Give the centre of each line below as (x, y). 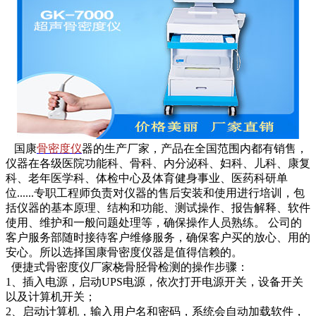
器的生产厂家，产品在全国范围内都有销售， (195, 149)
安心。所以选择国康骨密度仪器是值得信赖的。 (124, 253)
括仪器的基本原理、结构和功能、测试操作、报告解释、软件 (158, 208)
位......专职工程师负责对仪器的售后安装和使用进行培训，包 (155, 193)
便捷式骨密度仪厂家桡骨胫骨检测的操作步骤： (127, 267)
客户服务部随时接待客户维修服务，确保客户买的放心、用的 (158, 238)
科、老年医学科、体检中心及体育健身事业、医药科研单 (147, 178)
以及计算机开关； (51, 297)
